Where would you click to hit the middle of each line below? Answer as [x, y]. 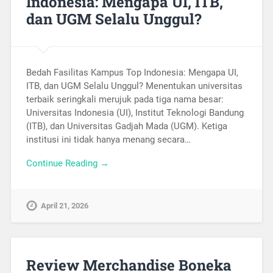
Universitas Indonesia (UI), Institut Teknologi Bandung [135, 113]
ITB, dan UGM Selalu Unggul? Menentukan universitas [134, 86]
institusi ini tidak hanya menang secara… [108, 140]
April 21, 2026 [64, 205]
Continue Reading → [67, 163]
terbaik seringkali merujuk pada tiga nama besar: [125, 100]
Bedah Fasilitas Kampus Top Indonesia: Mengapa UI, [132, 73]
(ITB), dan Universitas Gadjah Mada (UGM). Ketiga [126, 126]
